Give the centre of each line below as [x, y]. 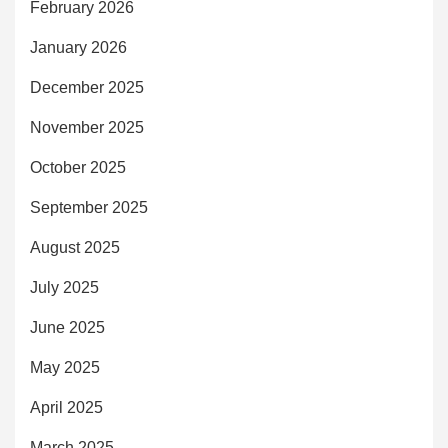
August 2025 [75, 247]
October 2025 [78, 167]
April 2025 [66, 407]
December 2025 [87, 87]
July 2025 [64, 287]
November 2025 [87, 127]
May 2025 [65, 367]
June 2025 [67, 327]
